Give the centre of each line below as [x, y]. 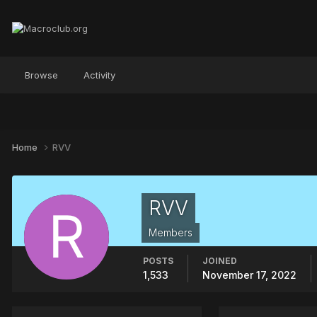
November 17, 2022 [249, 275]
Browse [41, 75]
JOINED [220, 260]
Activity [99, 75]
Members [171, 232]
